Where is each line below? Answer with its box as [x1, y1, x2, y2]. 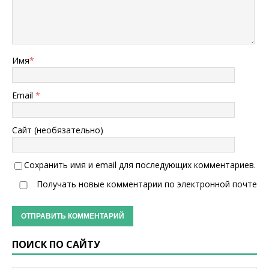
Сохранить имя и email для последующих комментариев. [24, 159, 256, 171]
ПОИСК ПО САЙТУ [12, 238, 100, 251]
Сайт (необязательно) [12, 124, 103, 136]
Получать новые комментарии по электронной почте [34, 178, 257, 190]
